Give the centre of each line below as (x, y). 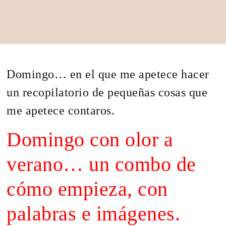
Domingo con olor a (90, 139)
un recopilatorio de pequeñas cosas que (107, 93)
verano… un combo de (101, 164)
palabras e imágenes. (96, 213)
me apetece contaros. (61, 111)
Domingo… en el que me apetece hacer (108, 74)
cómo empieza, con (87, 189)
